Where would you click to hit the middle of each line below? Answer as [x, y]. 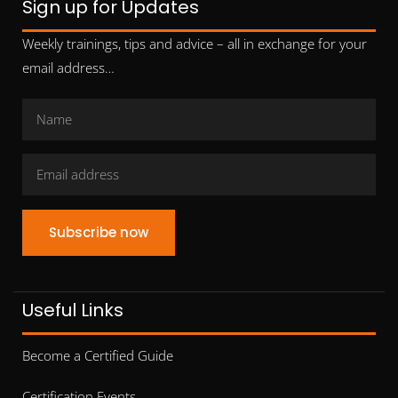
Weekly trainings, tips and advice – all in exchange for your [195, 44]
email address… [68, 68]
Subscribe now [99, 233]
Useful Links [73, 310]
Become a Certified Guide [98, 356]
